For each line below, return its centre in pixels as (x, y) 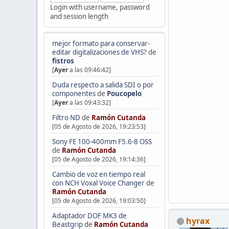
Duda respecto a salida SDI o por (103, 85)
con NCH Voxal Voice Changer (98, 183)
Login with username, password (100, 7)
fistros (63, 61)
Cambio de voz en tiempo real (98, 174)
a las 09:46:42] (89, 70)
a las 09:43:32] (89, 103)
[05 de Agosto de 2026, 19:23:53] (99, 127)
